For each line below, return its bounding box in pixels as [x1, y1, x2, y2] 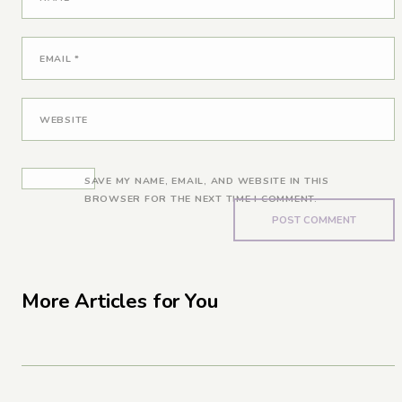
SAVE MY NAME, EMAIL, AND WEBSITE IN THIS [84, 174, 329, 188]
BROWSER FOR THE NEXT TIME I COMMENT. [84, 192, 318, 206]
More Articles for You [22, 286, 218, 315]
